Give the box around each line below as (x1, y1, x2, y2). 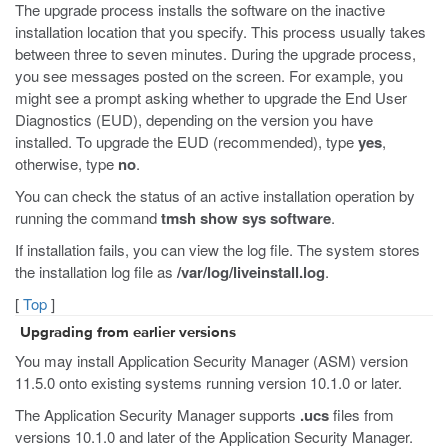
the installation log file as (15, 261, 177, 282)
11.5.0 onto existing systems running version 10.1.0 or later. (15, 371, 402, 393)
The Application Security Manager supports (15, 403, 300, 425)
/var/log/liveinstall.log (177, 261, 325, 283)
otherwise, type (15, 153, 118, 174)
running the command (15, 207, 161, 228)
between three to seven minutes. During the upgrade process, (15, 43, 416, 64)
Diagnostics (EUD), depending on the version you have (15, 109, 373, 130)
